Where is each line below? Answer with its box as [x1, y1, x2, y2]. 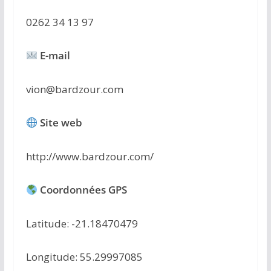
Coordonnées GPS [38, 183, 128, 197]
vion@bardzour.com [25, 82, 123, 96]
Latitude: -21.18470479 [25, 216, 138, 230]
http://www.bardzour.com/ [25, 149, 154, 163]
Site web [40, 116, 83, 130]
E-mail [40, 48, 71, 63]
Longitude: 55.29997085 [25, 250, 143, 264]
